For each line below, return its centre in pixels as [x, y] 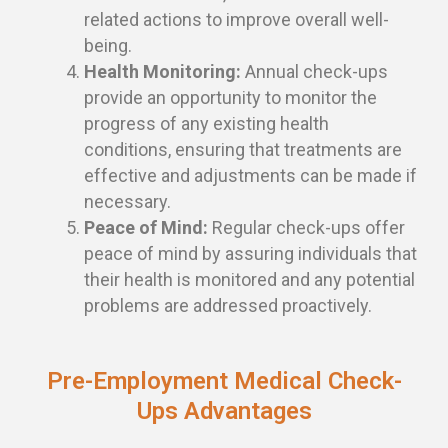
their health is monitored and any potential [249, 280]
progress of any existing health [206, 124]
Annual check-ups [314, 72]
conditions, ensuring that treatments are [243, 150]
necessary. [127, 202]
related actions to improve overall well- [236, 20]
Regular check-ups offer [306, 228]
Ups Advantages [224, 411]
